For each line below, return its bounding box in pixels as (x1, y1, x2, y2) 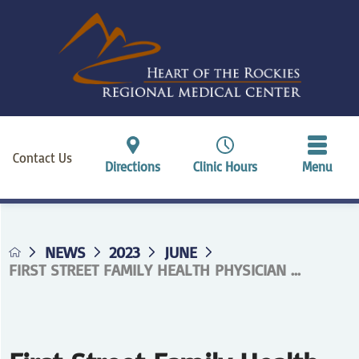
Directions (105, 157, 161, 175)
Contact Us (13, 148, 73, 166)
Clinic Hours (192, 157, 257, 175)
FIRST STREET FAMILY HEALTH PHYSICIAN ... (9, 259, 301, 280)
